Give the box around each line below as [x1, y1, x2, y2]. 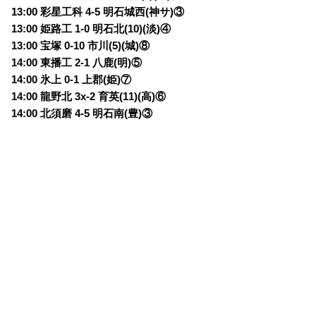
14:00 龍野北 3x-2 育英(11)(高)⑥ [11, 91, 166, 103]
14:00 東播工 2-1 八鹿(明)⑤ [11, 57, 142, 69]
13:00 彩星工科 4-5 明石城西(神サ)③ [11, 6, 185, 18]
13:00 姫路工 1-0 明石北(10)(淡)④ [11, 23, 171, 35]
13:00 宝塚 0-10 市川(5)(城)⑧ [11, 40, 150, 52]
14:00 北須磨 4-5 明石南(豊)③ [11, 108, 153, 120]
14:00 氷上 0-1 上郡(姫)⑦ [11, 74, 132, 86]
